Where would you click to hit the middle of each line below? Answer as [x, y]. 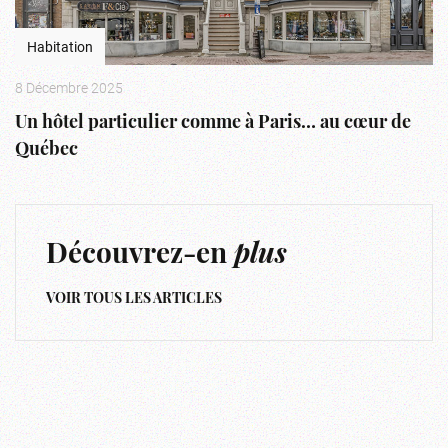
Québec [46, 150]
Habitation [60, 46]
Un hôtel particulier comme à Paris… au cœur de [213, 123]
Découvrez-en [140, 255]
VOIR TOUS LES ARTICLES [134, 299]
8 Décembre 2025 [69, 87]
